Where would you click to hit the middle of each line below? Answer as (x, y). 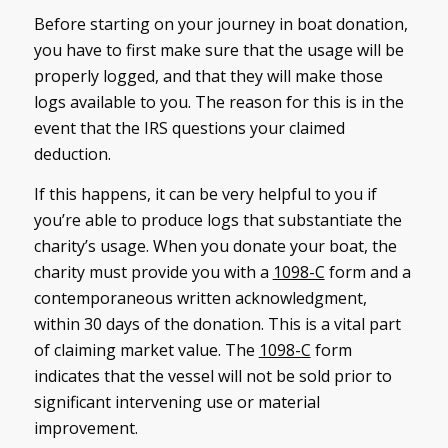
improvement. (85, 427)
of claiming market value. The (146, 349)
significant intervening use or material (176, 401)
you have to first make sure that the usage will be (218, 50)
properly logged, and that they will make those (208, 76)
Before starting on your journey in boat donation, (220, 24)
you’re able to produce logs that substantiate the (217, 219)
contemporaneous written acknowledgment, (200, 297)
